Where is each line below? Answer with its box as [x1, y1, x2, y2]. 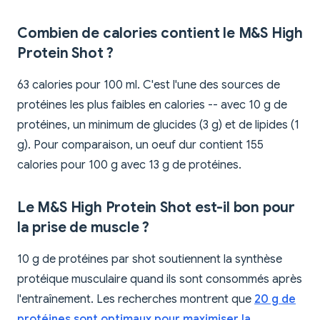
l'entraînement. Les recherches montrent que [17, 292, 254, 307]
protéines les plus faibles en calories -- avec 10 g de [17, 98, 287, 113]
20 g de [254, 292, 296, 307]
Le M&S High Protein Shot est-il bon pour [17, 199, 295, 217]
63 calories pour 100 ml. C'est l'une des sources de [17, 78, 280, 93]
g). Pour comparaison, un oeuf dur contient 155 [17, 138, 264, 153]
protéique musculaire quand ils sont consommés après [17, 272, 302, 287]
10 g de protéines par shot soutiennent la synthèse [17, 252, 282, 267]
